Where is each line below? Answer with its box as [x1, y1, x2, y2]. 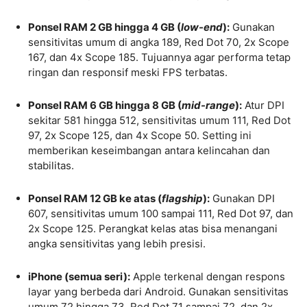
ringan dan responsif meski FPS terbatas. [28, 65, 228, 79]
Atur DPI [242, 98, 284, 112]
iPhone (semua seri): [28, 269, 130, 283]
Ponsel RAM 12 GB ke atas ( [28, 191, 162, 205]
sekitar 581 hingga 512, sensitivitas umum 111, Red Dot [28, 113, 291, 127]
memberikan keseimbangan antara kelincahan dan [28, 143, 270, 157]
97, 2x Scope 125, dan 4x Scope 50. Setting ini [28, 128, 251, 142]
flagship [162, 191, 203, 205]
